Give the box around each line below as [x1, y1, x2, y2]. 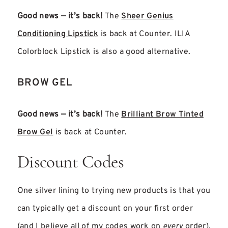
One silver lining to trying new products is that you [17, 185, 211, 196]
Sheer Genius [121, 11, 174, 21]
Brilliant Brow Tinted [121, 109, 204, 120]
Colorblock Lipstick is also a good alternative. [17, 46, 191, 57]
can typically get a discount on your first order [17, 203, 193, 214]
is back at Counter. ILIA [98, 28, 191, 39]
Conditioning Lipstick [17, 28, 99, 39]
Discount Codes [17, 154, 124, 172]
